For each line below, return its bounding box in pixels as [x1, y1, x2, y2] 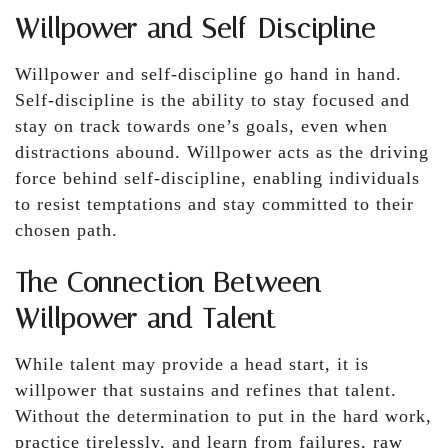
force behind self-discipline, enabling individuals [15, 167, 420, 188]
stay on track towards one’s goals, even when [15, 115, 388, 136]
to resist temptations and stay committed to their [15, 193, 414, 214]
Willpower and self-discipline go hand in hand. [15, 63, 402, 84]
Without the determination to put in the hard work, [15, 405, 432, 426]
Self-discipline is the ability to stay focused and [15, 89, 410, 110]
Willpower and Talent [15, 303, 277, 336]
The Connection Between [15, 267, 321, 300]
